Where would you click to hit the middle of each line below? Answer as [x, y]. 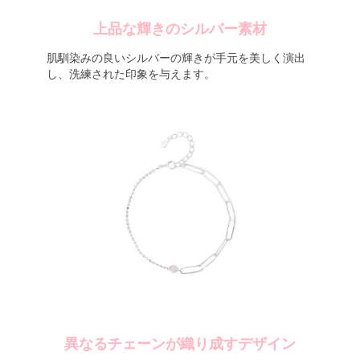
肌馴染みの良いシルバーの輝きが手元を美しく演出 [176, 58]
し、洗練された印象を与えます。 [131, 74]
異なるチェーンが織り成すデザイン [180, 344]
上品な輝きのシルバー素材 [180, 29]
